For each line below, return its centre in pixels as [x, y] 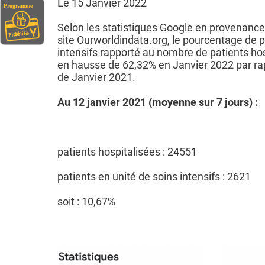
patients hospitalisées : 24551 [127, 152]
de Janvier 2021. [96, 77]
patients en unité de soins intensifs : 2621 [154, 177]
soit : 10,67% [86, 201]
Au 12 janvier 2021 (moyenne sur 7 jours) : [158, 102]
